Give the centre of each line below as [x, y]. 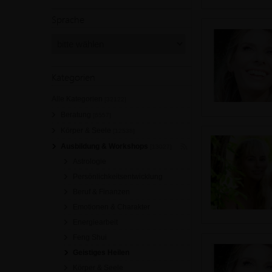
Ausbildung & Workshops [105, 146]
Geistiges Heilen [101, 253]
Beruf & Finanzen [101, 192]
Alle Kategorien [78, 99]
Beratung [77, 115]
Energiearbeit [95, 222]
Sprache [68, 19]
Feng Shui [90, 237]
